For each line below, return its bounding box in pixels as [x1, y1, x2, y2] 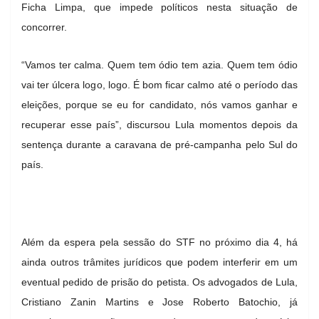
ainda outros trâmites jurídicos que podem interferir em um [21, 256, 298, 268]
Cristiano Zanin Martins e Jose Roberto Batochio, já [21, 296, 298, 308]
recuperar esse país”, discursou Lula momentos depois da [21, 118, 298, 130]
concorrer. [21, 21, 67, 33]
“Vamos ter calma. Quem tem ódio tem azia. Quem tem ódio [21, 58, 298, 70]
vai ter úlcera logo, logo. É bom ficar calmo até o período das [21, 78, 298, 90]
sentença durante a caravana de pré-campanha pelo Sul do [21, 138, 298, 150]
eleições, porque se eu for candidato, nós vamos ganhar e [21, 98, 298, 110]
